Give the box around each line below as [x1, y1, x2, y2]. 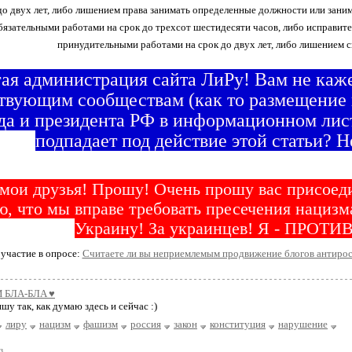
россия [130, 318, 161, 330]
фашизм [83, 318, 118, 330]
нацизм [39, 318, 71, 330]
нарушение [278, 318, 328, 330]
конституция [210, 318, 266, 330]
